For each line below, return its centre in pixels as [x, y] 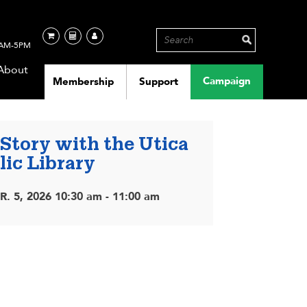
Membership [83, 82]
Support [158, 82]
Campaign [226, 81]
